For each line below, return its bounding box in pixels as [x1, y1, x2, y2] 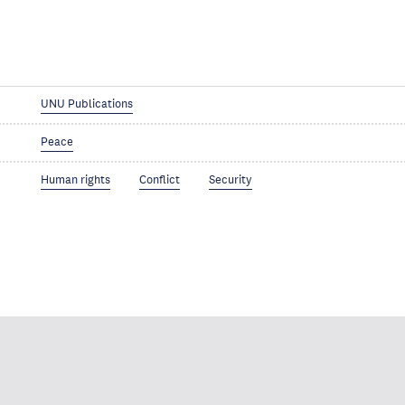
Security [209, 173, 253, 188]
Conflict [139, 173, 181, 188]
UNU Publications [41, 97, 134, 112]
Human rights [41, 173, 111, 188]
